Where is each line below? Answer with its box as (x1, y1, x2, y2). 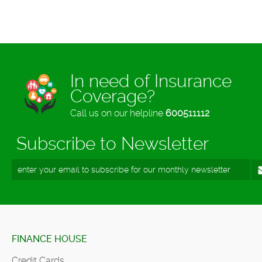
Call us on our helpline (70, 108, 166, 119)
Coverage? (70, 86, 155, 107)
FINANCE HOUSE (12, 233, 87, 245)
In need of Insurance (70, 71, 232, 92)
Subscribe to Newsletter (12, 133, 209, 154)
